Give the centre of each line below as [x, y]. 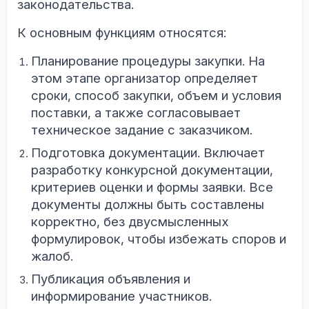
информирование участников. [121, 297]
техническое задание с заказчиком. [142, 130]
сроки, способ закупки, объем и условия [156, 96]
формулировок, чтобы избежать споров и [159, 239]
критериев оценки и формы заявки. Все [152, 188]
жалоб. [52, 257]
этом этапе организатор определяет [144, 79]
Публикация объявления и [111, 279]
